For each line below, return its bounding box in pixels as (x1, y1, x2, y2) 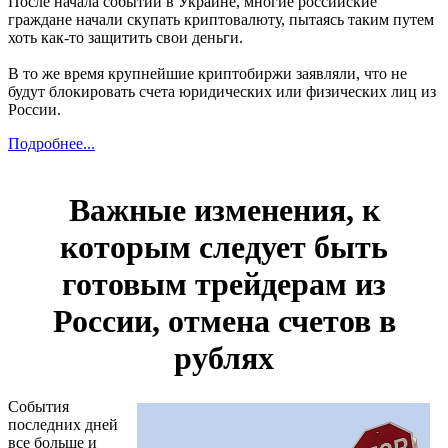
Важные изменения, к (68, 192, 380, 228)
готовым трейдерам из (62, 266, 386, 302)
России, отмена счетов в (52, 303, 396, 339)
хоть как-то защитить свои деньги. (8, 28, 243, 46)
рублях (174, 340, 274, 376)
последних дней (8, 416, 118, 434)
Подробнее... (8, 134, 95, 152)
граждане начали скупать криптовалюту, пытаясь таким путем (8, 10, 434, 28)
